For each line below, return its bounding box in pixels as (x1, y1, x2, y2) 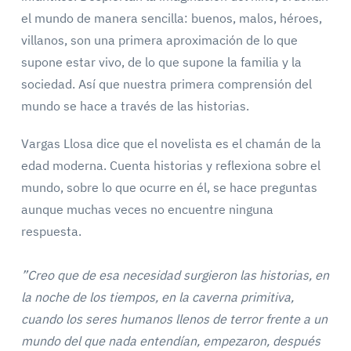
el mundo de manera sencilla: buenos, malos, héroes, (20, 10, 322, 26)
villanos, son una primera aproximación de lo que (20, 32, 298, 48)
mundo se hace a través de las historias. (20, 98, 249, 114)
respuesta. (20, 223, 81, 239)
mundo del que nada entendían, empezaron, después (20, 333, 320, 349)
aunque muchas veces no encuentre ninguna (20, 201, 273, 217)
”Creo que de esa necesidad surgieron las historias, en (20, 267, 329, 283)
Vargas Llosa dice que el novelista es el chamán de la (20, 136, 321, 151)
